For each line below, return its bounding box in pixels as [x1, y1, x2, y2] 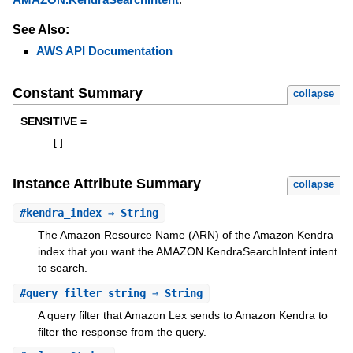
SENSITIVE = [20, 115, 87, 128]
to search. [37, 262, 87, 275]
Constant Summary [12, 85, 143, 102]
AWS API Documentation [35, 43, 173, 58]
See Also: [12, 22, 69, 36]
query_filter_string [25, 286, 146, 299]
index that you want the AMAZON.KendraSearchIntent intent [37, 245, 337, 258]
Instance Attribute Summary [12, 176, 201, 192]
